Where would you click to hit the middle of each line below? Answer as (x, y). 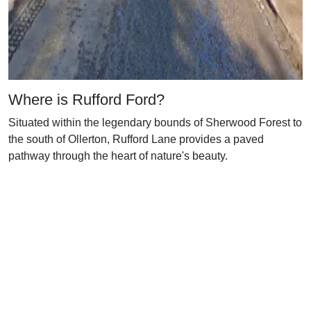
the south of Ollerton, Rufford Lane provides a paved (136, 139)
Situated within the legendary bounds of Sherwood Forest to (155, 123)
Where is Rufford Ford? (86, 100)
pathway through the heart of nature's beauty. (118, 156)
